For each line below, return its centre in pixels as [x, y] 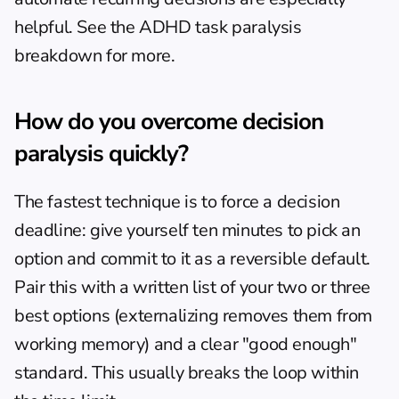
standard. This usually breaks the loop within [187, 373]
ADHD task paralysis [220, 27]
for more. [138, 56]
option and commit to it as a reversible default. [192, 259]
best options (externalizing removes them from [194, 316]
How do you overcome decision [169, 122]
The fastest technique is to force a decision [177, 202]
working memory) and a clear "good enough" [186, 344]
